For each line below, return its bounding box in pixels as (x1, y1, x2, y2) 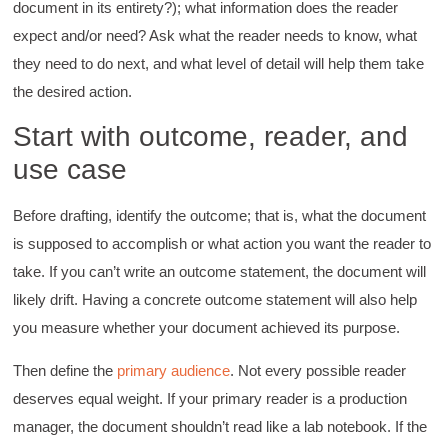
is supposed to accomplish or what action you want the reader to (13, 235, 432, 253)
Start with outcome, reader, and (13, 121, 409, 153)
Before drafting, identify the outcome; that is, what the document (13, 207, 427, 225)
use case (13, 154, 128, 186)
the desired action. (13, 82, 133, 100)
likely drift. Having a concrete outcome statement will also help (13, 291, 418, 309)
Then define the (13, 361, 118, 379)
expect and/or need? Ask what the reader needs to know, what (13, 26, 418, 44)
